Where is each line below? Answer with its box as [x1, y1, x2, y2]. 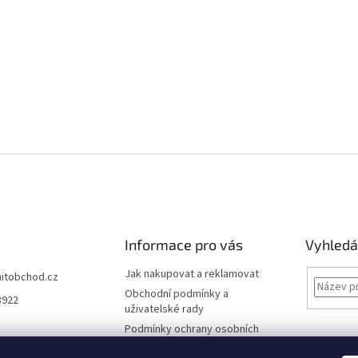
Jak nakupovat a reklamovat [124, 266, 259, 282]
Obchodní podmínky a [124, 286, 229, 302]
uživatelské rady [124, 301, 204, 317]
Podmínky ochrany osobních [124, 321, 259, 337]
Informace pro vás [124, 236, 243, 253]
